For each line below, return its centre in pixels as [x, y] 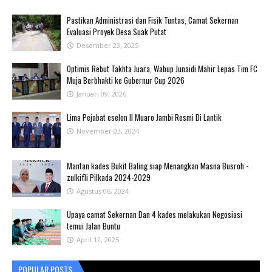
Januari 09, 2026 [101, 93]
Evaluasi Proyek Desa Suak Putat [117, 31]
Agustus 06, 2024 [103, 191]
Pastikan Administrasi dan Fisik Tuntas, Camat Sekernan [153, 20]
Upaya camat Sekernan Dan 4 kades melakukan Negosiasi [155, 214]
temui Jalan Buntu [93, 226]
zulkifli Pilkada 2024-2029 [109, 177]
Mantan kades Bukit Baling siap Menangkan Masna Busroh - [158, 165]
